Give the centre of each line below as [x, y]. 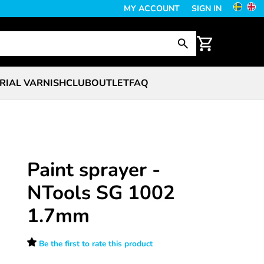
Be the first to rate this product [96, 244]
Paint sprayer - [94, 170]
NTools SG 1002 [101, 193]
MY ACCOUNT [152, 9]
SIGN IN [207, 9]
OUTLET [110, 83]
